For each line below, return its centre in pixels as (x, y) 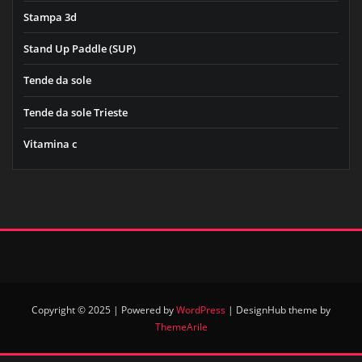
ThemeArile (181, 326)
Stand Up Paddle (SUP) (80, 49)
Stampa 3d (50, 17)
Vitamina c (50, 143)
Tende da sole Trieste (76, 112)
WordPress (201, 309)
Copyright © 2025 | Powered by (104, 309)
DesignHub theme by (283, 309)
